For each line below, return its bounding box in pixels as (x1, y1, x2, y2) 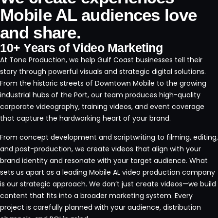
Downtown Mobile (95, 78, 155, 89)
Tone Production (9, 55, 66, 65)
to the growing (155, 78, 206, 89)
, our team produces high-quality (88, 90, 200, 100)
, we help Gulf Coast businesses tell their (66, 55, 202, 65)
